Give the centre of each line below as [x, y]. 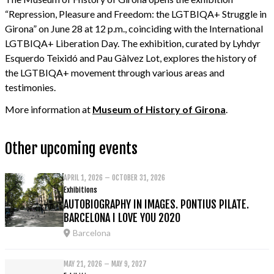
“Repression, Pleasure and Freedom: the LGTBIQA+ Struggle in [136, 13]
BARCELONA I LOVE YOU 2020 [122, 217]
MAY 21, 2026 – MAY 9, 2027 [105, 264]
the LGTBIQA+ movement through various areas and [115, 72]
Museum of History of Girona [159, 109]
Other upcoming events [71, 148]
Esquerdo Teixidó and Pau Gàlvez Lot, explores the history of [131, 57]
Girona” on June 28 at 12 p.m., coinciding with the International [134, 28]
